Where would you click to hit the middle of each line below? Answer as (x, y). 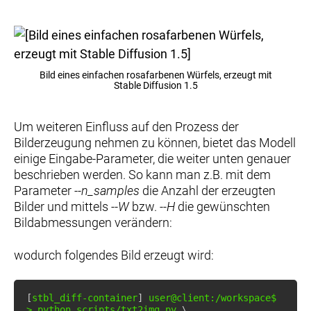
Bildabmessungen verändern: (93, 222)
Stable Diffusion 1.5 (155, 85)
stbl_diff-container (85, 297)
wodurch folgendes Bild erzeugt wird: (114, 255)
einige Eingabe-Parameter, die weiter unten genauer (152, 158)
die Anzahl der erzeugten (208, 190)
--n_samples (107, 190)
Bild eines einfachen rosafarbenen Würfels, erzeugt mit (155, 75)
